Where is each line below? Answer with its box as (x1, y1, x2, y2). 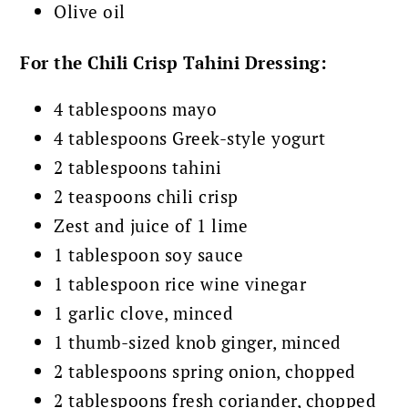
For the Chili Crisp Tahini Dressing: (20, 50, 328, 74)
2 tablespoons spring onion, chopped (54, 359, 356, 382)
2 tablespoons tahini (54, 155, 222, 178)
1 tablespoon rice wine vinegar (54, 271, 307, 295)
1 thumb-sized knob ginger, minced (54, 330, 342, 353)
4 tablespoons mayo (54, 97, 218, 120)
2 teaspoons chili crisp (54, 184, 239, 208)
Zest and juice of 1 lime (54, 213, 249, 237)
